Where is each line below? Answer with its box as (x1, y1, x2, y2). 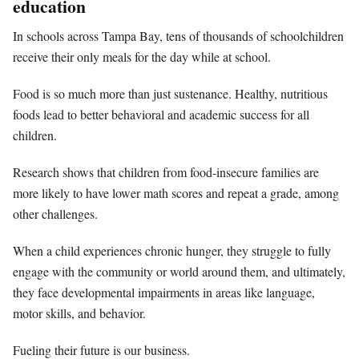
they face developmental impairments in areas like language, (13, 283, 315, 301)
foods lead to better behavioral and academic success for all (13, 105, 309, 123)
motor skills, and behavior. (13, 304, 146, 321)
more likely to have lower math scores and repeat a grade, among (13, 184, 339, 201)
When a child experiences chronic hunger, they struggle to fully (13, 241, 331, 259)
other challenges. (13, 204, 98, 222)
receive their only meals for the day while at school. (13, 47, 271, 65)
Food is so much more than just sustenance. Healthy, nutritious (13, 84, 328, 102)
